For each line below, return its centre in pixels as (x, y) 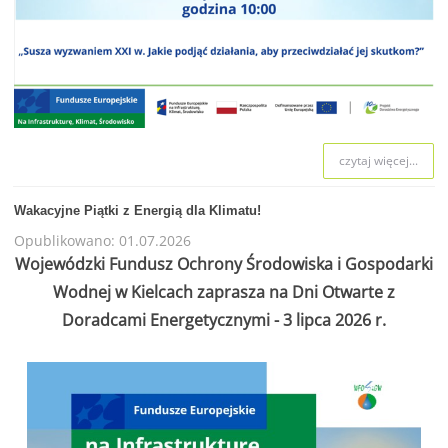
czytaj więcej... (379, 161)
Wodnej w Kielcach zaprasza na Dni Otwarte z (224, 291)
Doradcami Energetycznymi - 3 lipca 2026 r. (224, 319)
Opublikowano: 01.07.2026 (102, 241)
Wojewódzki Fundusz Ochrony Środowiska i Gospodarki (224, 263)
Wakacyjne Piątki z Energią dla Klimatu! (137, 211)
